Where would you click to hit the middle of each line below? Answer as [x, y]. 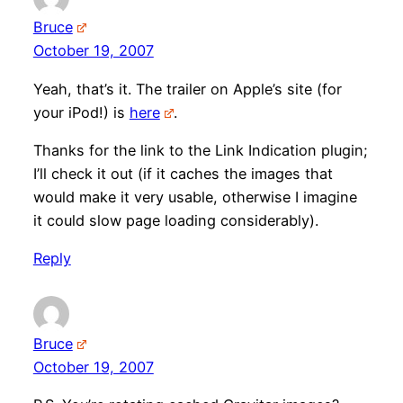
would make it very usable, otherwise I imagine [195, 197]
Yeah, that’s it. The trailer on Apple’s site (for [187, 89]
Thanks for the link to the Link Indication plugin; [200, 150]
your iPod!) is [81, 112]
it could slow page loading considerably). [175, 220]
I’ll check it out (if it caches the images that [183, 173]
